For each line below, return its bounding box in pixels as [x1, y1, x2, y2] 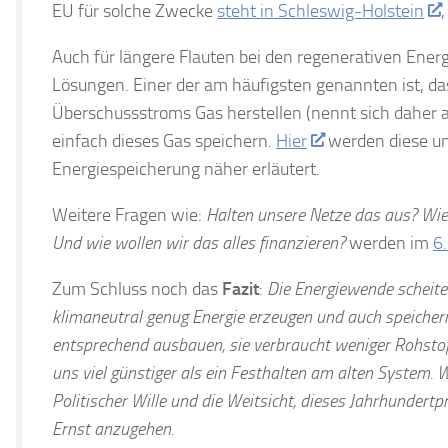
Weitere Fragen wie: [52, 203, 206, 226]
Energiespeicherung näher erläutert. [52, 157, 320, 180]
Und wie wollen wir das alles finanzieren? [52, 231, 345, 254]
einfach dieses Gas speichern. [52, 129, 276, 152]
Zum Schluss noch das [52, 277, 222, 300]
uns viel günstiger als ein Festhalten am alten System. [52, 361, 433, 384]
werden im [345, 231, 433, 254]
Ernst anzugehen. [52, 417, 174, 440]
